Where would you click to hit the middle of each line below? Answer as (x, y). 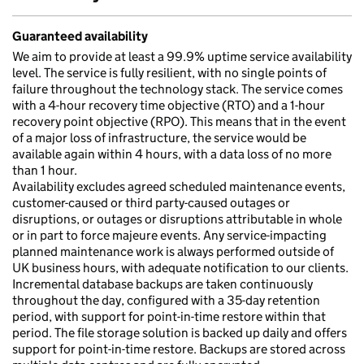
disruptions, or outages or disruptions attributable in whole (177, 219)
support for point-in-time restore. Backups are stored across (179, 349)
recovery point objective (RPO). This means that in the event (179, 121)
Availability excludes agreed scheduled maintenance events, (179, 186)
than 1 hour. (45, 170)
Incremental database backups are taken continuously (162, 284)
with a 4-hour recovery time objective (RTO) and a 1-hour (169, 105)
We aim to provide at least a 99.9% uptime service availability (182, 56)
